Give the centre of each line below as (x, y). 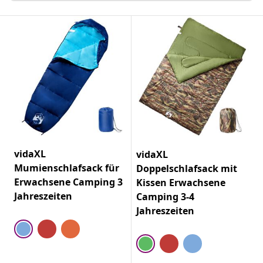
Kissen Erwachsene (181, 182)
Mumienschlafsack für (67, 168)
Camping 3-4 (165, 196)
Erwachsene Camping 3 (68, 182)
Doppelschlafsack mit (187, 168)
